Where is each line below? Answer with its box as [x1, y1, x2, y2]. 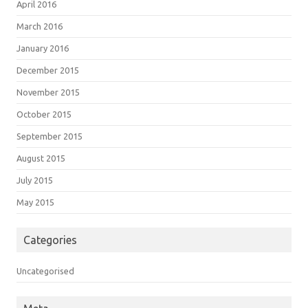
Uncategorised [16, 265, 74, 276]
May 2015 [16, 197, 54, 207]
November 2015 [16, 87, 80, 97]
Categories [23, 233, 77, 246]
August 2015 [16, 153, 65, 163]
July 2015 [16, 175, 53, 185]
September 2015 [16, 131, 82, 141]
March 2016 [16, 21, 63, 31]
